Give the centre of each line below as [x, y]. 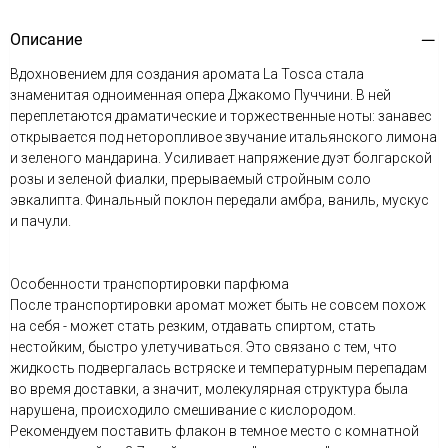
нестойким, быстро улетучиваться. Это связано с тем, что [203, 347]
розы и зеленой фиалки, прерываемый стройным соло [190, 179]
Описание [46, 39]
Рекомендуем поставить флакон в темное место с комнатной [214, 431]
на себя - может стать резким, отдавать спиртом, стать [193, 326]
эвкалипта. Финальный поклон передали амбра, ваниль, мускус [219, 200]
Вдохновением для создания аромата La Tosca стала [187, 74]
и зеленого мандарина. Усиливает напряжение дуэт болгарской [221, 158]
